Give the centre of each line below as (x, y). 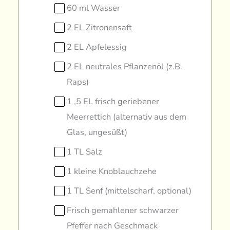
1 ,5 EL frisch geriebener (113, 102)
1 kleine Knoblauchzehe (112, 171)
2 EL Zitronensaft (100, 28)
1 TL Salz (85, 152)
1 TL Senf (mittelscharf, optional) (129, 191)
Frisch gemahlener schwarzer (123, 210)
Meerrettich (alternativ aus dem (127, 117)
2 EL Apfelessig (97, 47)
